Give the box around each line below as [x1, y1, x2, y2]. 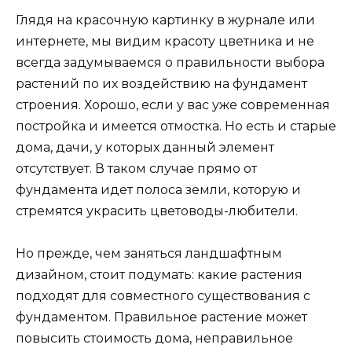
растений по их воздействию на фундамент [16, 76, 307, 92]
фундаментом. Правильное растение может [16, 310, 307, 325]
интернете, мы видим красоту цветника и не [16, 34, 314, 49]
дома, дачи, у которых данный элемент [16, 140, 274, 156]
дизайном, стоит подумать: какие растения [16, 267, 302, 283]
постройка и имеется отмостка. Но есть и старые [16, 119, 336, 134]
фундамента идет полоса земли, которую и [16, 182, 301, 198]
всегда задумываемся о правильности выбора [16, 55, 324, 71]
